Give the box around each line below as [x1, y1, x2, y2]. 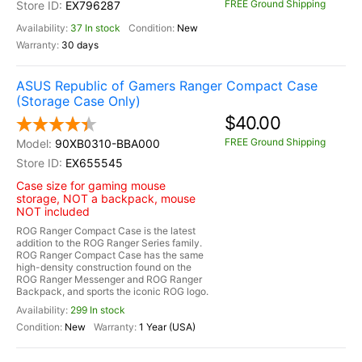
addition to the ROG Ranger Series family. [16, 237, 202, 249]
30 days [61, 39, 99, 51]
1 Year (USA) [138, 321, 196, 333]
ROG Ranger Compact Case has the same [16, 249, 204, 261]
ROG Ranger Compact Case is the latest [16, 225, 196, 237]
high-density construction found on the [16, 261, 192, 273]
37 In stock [70, 22, 120, 34]
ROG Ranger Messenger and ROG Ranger [16, 273, 202, 285]
